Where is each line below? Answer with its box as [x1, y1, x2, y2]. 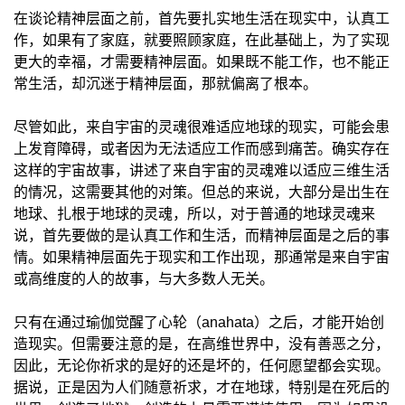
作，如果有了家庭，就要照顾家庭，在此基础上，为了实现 [14, 33, 390, 48]
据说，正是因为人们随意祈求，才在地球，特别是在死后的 [14, 380, 390, 395]
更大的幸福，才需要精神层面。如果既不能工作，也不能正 [14, 54, 390, 70]
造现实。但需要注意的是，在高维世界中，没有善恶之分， [14, 336, 390, 352]
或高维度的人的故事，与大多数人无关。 [14, 271, 274, 287]
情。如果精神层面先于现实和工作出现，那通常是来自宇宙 [14, 250, 390, 265]
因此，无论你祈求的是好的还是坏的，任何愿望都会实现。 [14, 358, 390, 373]
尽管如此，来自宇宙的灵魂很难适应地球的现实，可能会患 [14, 119, 390, 135]
